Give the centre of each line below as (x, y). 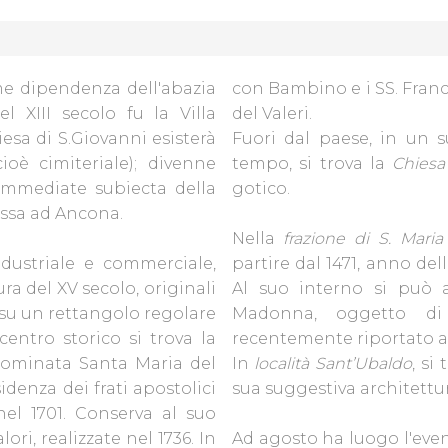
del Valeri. (274, 113)
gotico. (263, 188)
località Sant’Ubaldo (333, 363)
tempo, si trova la (312, 163)
